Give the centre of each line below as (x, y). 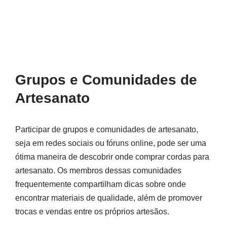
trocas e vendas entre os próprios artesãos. (92, 212)
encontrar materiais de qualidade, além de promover (109, 198)
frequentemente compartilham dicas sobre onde (101, 184)
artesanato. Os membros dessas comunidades (98, 171)
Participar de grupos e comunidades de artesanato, (107, 130)
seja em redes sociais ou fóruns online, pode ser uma (111, 143)
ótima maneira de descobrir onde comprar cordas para (112, 157)
